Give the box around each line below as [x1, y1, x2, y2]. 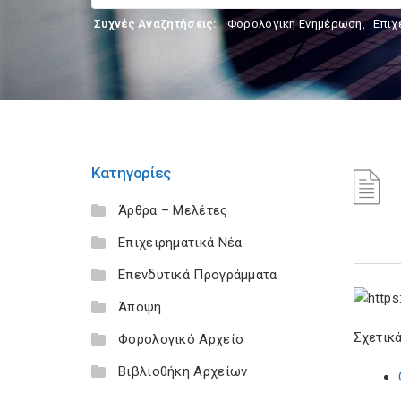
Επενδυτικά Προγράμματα [118, 267, 277, 283]
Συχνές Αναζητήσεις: [94, 17, 218, 30]
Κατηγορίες [91, 164, 171, 182]
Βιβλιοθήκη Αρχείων [118, 363, 248, 380]
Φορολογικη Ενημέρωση [226, 17, 363, 30]
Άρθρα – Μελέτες [118, 202, 228, 218]
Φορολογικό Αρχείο [118, 331, 244, 347]
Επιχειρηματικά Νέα [118, 235, 243, 251]
